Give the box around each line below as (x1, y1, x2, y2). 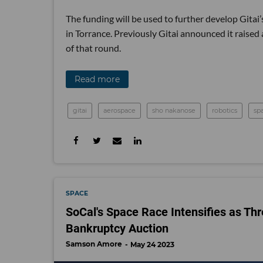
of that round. (66, 42, 121, 53)
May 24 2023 (130, 240, 174, 249)
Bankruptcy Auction (66, 221, 168, 235)
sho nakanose (152, 106, 195, 114)
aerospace (103, 106, 136, 114)
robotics (212, 106, 237, 114)
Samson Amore (66, 239, 122, 248)
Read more (75, 73, 120, 85)
